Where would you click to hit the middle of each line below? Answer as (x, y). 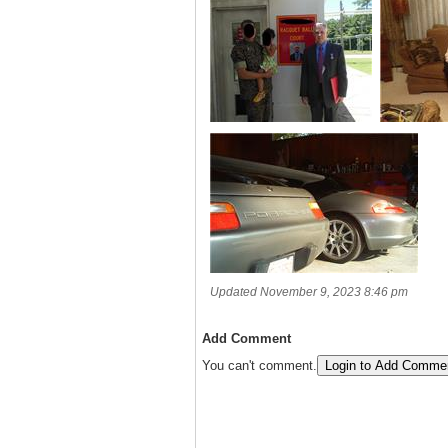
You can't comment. (259, 366)
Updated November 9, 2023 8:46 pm (309, 292)
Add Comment (246, 339)
